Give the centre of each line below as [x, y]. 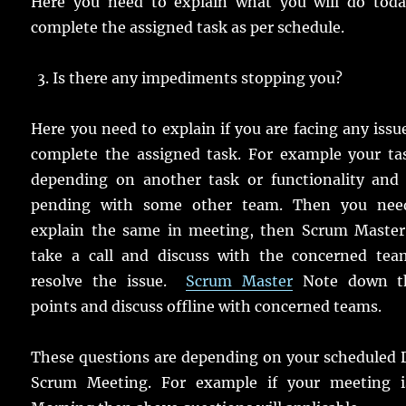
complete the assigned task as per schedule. [188, 28]
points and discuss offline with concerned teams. [207, 307]
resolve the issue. [109, 281]
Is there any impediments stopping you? [198, 78]
